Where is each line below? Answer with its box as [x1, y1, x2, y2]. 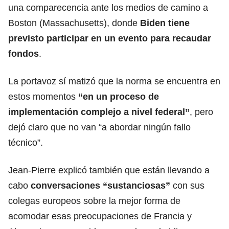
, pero [190, 106, 213, 117]
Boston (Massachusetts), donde [8, 17, 138, 28]
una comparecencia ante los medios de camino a [8, 2, 208, 13]
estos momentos [8, 91, 78, 102]
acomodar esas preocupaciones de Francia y [8, 211, 192, 221]
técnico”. [8, 137, 43, 148]
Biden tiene [138, 17, 190, 28]
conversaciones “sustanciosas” [31, 180, 173, 191]
